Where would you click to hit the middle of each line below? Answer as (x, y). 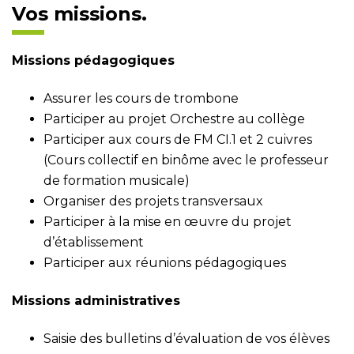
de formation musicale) (117, 181)
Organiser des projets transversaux (153, 201)
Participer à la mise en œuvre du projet (168, 222)
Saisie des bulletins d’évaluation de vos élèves (186, 339)
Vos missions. (79, 14)
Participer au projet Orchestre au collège (174, 119)
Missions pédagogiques (93, 60)
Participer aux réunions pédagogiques (165, 263)
